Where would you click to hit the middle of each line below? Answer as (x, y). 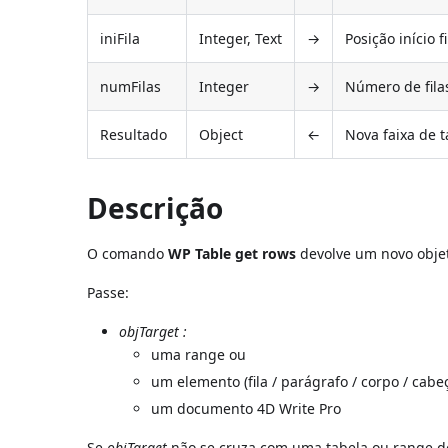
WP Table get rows (232, 253)
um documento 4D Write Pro (246, 408)
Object (221, 134)
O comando (128, 253)
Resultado (134, 134)
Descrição (155, 207)
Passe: (108, 292)
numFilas (131, 86)
